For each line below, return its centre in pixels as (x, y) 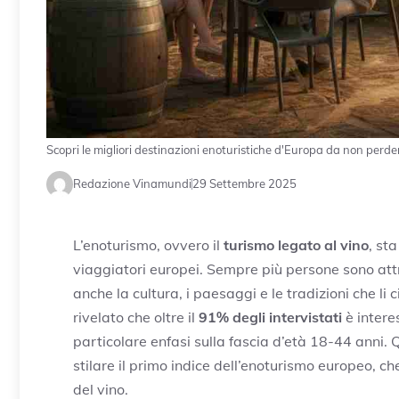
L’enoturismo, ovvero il (148, 244)
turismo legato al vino (296, 244)
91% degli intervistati (270, 317)
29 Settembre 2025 (244, 184)
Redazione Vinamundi (132, 184)
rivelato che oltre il (136, 317)
